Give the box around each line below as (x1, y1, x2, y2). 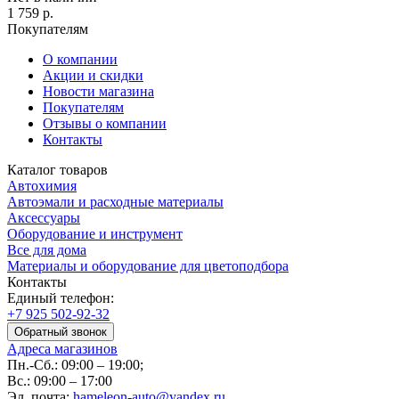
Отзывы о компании (43, 116, 167, 132)
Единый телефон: (7, 290, 114, 306)
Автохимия (7, 178, 77, 194)
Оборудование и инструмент (7, 226, 183, 242)
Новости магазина (43, 84, 154, 100)
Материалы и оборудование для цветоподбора (7, 258, 289, 274)
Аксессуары (7, 210, 80, 226)
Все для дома (7, 242, 86, 258)
